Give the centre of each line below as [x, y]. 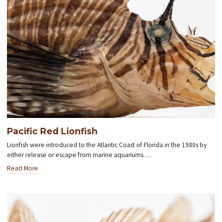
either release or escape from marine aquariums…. [79, 155]
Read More [23, 168]
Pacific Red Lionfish [53, 131]
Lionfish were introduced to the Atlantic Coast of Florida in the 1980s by [107, 145]
